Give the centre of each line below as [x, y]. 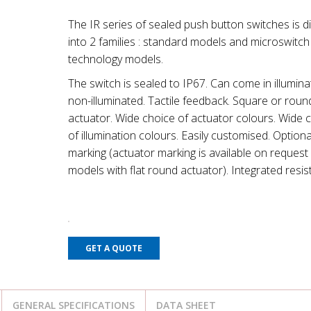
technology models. [115, 59]
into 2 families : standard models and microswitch [188, 42]
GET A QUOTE [114, 248]
